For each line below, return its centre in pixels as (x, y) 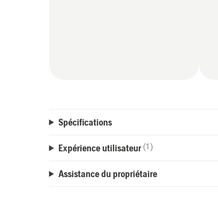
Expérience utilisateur (100, 148)
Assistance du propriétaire (108, 174)
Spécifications (85, 122)
